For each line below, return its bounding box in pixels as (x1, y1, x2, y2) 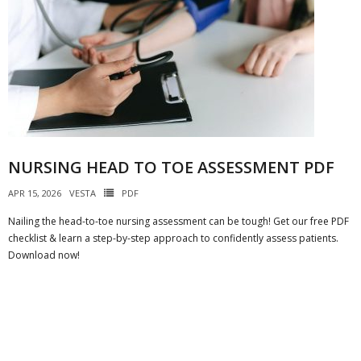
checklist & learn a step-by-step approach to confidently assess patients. (8, 231, 338, 245)
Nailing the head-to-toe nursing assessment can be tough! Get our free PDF (8, 214, 349, 228)
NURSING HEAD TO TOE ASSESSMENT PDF (8, 156, 334, 178)
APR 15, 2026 (8, 187, 61, 199)
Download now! (8, 248, 80, 262)
